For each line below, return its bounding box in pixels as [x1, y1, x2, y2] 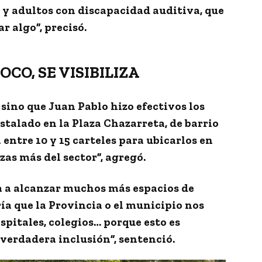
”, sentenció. [111, 232, 175, 246]
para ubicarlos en [116, 133, 213, 147]
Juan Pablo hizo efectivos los [49, 99, 205, 113]
